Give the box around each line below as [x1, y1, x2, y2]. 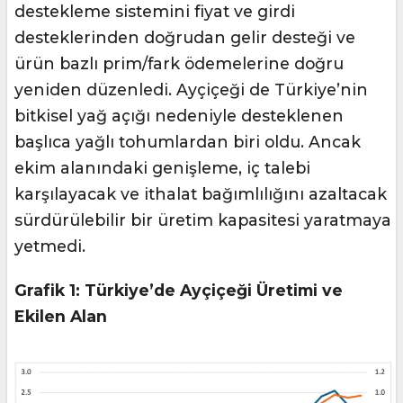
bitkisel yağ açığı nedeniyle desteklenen [14, 106, 344, 125]
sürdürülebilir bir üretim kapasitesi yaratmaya [14, 210, 391, 229]
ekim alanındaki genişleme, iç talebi [14, 158, 310, 177]
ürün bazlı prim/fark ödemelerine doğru [14, 54, 344, 73]
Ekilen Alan [14, 307, 107, 326]
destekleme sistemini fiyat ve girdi [14, 2, 295, 21]
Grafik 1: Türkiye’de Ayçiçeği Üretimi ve [14, 281, 343, 300]
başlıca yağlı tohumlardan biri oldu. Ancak [14, 132, 361, 151]
